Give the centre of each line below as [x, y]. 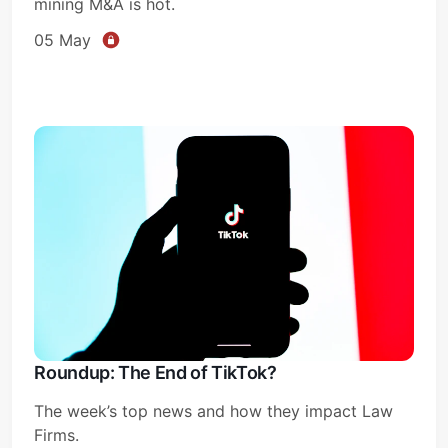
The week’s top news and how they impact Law [214, 410]
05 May [63, 39]
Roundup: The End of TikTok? [155, 372]
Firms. [57, 434]
